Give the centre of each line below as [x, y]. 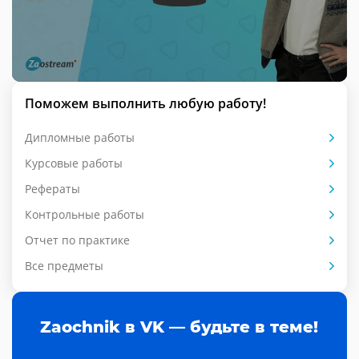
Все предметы [64, 265]
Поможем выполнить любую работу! [145, 103]
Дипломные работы [80, 137]
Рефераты [52, 188]
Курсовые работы [74, 163]
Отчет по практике [77, 240]
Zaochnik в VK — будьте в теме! [179, 327]
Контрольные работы [85, 214]
